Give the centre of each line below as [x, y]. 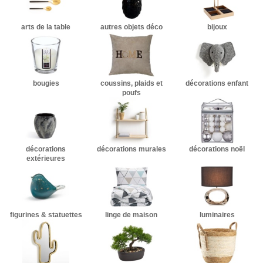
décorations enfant [217, 83]
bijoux [217, 27]
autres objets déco [131, 27]
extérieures [46, 159]
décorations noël [217, 149]
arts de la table [46, 27]
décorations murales [131, 149]
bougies [46, 83]
